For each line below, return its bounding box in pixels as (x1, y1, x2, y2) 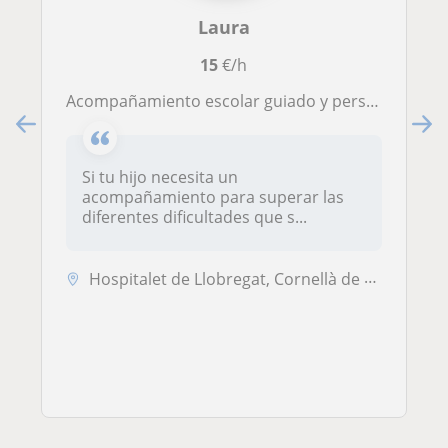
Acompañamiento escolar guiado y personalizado (76, 89, 366, 112)
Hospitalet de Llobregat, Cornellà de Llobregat (89, 267, 364, 290)
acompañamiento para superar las (82, 185, 344, 208)
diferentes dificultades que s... (82, 205, 307, 228)
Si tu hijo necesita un (82, 165, 238, 188)
